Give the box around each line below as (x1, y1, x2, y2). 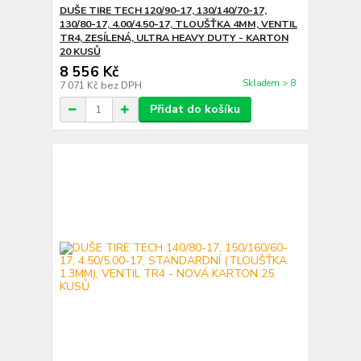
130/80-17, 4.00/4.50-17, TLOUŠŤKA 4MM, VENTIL (59, 18, 297, 31)
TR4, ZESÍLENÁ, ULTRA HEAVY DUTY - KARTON (59, 31, 288, 44)
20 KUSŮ (59, 45, 101, 58)
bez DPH (100, 79, 142, 92)
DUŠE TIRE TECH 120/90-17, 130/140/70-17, (59, 4, 267, 17)
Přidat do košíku (149, 102, 240, 117)
